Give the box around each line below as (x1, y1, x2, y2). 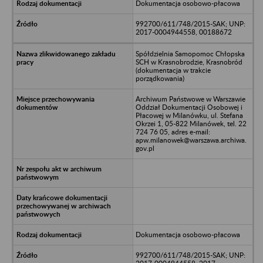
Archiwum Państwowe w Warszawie (135, 94, 245, 103)
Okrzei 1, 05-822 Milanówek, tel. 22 (135, 119, 247, 128)
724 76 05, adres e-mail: (135, 127, 210, 136)
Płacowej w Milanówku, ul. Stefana (135, 110, 243, 120)
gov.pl (135, 143, 154, 153)
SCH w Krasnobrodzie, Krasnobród (135, 57, 242, 66)
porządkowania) (135, 73, 184, 83)
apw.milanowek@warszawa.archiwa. (135, 135, 247, 144)
